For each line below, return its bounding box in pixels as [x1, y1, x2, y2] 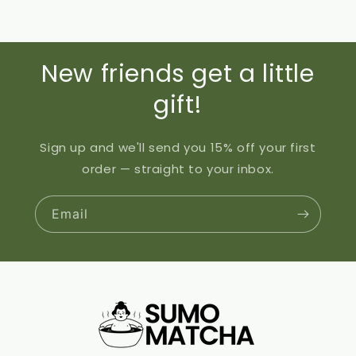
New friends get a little [41, 56, 315, 91]
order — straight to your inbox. [82, 160, 274, 177]
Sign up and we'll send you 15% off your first [40, 138, 316, 156]
